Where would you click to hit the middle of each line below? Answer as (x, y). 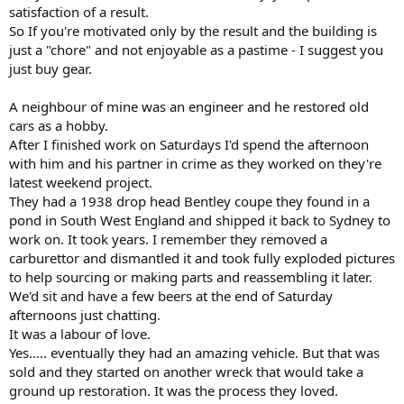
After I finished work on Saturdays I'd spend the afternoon (189, 145)
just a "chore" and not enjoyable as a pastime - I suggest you (196, 50)
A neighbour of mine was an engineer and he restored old (189, 107)
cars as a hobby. (59, 126)
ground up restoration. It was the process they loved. (174, 391)
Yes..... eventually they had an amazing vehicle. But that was (194, 353)
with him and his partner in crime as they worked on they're (195, 164)
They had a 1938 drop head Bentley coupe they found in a (189, 202)
